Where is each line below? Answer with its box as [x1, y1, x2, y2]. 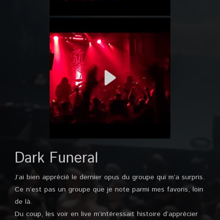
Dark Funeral [15, 148, 98, 169]
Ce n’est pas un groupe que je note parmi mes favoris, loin [15, 185, 203, 195]
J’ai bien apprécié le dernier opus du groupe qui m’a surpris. [15, 172, 205, 183]
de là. [15, 197, 32, 207]
